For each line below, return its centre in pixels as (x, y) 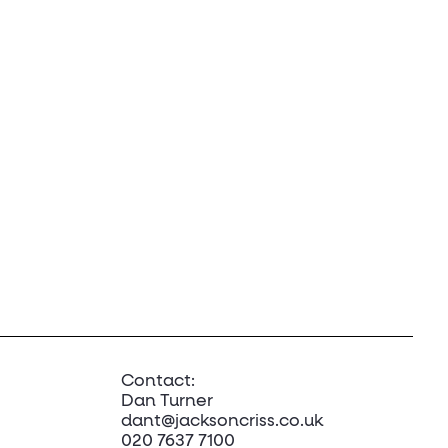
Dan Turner (166, 402)
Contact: (157, 382)
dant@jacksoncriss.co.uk (221, 422)
